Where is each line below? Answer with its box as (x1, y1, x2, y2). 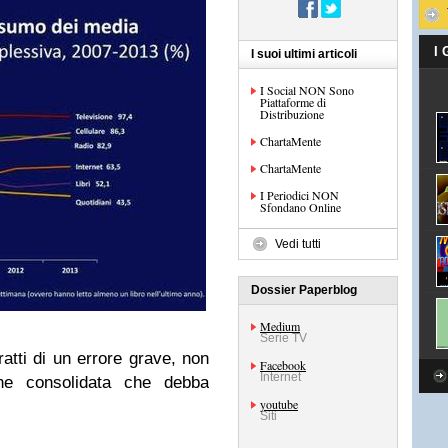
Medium (260, 318, 300, 334)
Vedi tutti (275, 237, 321, 251)
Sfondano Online (260, 199, 341, 215)
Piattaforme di (260, 94, 326, 110)
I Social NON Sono (260, 82, 354, 98)
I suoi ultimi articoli (251, 47, 357, 61)
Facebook (260, 357, 306, 373)
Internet (260, 370, 301, 384)
